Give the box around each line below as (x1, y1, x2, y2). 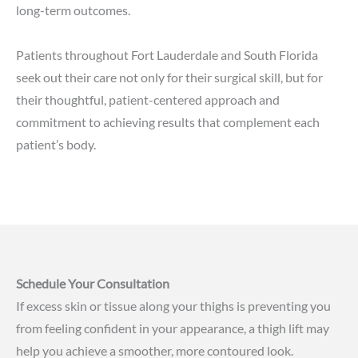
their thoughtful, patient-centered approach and (16, 91, 280, 107)
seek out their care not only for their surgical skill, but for (16, 69, 323, 85)
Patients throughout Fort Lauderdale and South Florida (16, 46, 318, 62)
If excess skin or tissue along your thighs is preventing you (16, 298, 331, 314)
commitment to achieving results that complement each (16, 113, 320, 129)
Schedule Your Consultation (16, 276, 169, 292)
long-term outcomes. (16, 2, 130, 18)
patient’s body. (16, 136, 96, 152)
